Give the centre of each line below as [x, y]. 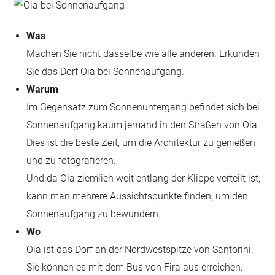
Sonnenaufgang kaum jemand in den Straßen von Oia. [143, 125]
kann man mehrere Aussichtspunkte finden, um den [137, 196]
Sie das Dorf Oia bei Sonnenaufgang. [106, 72]
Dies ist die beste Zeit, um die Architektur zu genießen [141, 143]
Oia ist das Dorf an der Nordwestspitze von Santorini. [140, 250]
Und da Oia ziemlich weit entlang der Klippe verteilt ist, [144, 178]
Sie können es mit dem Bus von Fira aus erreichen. [135, 267]
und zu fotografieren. [72, 161]
